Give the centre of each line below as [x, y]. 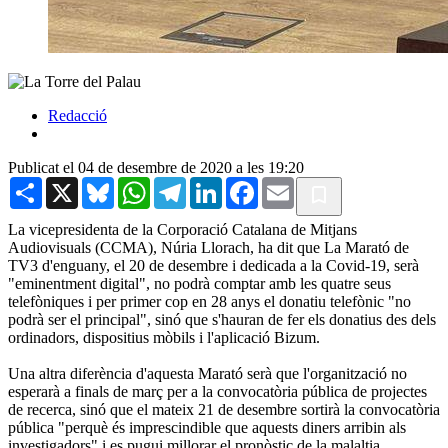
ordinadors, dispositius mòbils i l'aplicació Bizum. [164, 337]
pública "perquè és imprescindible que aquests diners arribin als [207, 427]
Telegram [215, 184]
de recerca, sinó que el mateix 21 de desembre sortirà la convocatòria [224, 409]
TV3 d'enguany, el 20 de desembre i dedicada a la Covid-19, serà [213, 265]
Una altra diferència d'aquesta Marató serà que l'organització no [207, 373]
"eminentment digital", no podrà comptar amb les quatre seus [199, 283]
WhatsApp [184, 184]
